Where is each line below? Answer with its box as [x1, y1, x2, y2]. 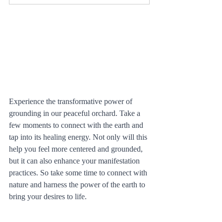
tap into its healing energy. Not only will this [9, 132, 149, 141]
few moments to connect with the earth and [9, 120, 145, 129]
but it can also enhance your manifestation [9, 156, 142, 165]
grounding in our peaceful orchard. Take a [9, 109, 142, 117]
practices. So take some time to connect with [9, 168, 149, 177]
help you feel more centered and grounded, [9, 144, 145, 153]
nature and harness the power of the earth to [9, 180, 147, 189]
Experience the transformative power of [9, 97, 134, 106]
